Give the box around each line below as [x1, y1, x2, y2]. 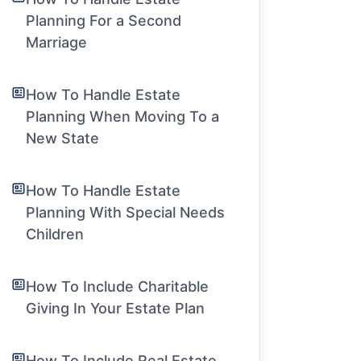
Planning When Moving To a [26, 108, 220, 125]
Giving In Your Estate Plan [26, 300, 205, 317]
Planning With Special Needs [26, 204, 226, 221]
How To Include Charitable [26, 278, 210, 295]
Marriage [26, 34, 88, 51]
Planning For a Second [26, 12, 182, 29]
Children [26, 226, 85, 243]
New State [26, 130, 100, 147]
